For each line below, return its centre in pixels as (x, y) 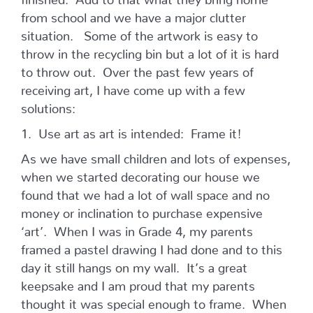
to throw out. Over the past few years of (137, 69)
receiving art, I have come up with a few (133, 87)
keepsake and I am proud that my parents (138, 283)
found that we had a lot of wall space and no (145, 192)
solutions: (48, 105)
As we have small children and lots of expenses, (156, 156)
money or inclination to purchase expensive (142, 210)
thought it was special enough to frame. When (154, 301)
